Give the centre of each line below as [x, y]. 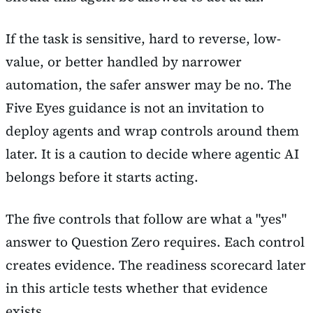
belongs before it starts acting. [102, 176]
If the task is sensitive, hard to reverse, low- [143, 38]
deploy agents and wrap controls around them [152, 130]
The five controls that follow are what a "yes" [146, 218]
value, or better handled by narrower [124, 61]
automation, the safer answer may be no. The [148, 84]
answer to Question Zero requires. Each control [155, 241]
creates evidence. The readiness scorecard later [156, 264]
